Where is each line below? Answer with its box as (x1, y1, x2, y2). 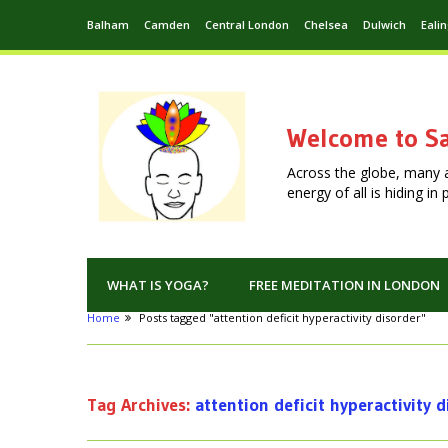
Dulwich (363, 17, 406, 32)
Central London (205, 17, 289, 32)
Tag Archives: (87, 394, 195, 417)
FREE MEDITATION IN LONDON (249, 276, 440, 295)
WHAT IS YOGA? (107, 276, 209, 295)
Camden (144, 17, 190, 32)
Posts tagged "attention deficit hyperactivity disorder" (139, 310, 426, 326)
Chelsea (304, 17, 348, 32)
